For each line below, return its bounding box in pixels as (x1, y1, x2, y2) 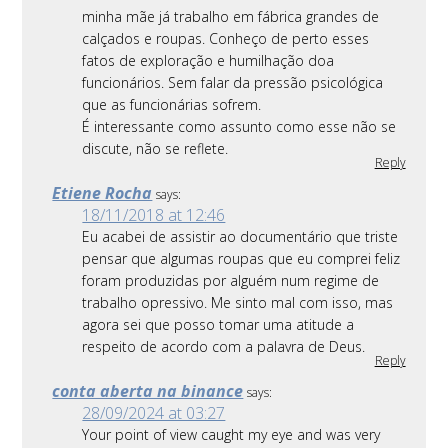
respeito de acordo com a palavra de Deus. (82, 337, 366, 357)
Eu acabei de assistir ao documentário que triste (82, 227, 399, 247)
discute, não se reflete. (82, 139, 229, 159)
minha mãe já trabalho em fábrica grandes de (82, 7, 380, 27)
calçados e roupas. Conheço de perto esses (82, 29, 370, 49)
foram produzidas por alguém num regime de (82, 271, 380, 291)
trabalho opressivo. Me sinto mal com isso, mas (82, 293, 394, 313)
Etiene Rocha (52, 182, 153, 205)
